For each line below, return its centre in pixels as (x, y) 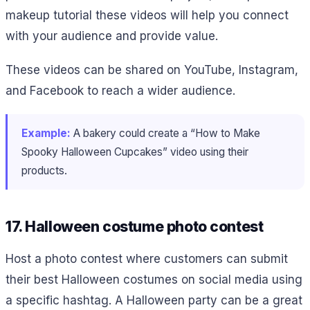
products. (44, 170)
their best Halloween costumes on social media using (154, 280)
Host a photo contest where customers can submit (147, 259)
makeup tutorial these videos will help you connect (147, 16)
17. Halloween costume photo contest (135, 226)
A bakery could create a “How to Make (165, 133)
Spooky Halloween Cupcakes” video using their (135, 152)
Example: (46, 133)
